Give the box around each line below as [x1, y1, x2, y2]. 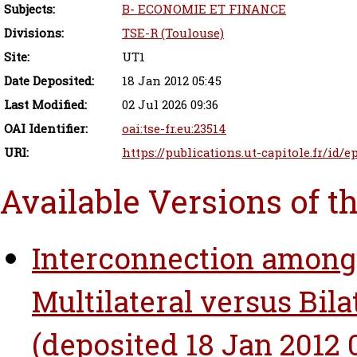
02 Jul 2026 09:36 [122, 96, 218, 113]
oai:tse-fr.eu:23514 [122, 120, 226, 137]
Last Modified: [4, 96, 87, 113]
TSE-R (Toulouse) [122, 25, 224, 41]
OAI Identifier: [4, 120, 88, 137]
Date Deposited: [4, 73, 94, 89]
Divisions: [4, 25, 64, 41]
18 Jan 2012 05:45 [122, 73, 222, 89]
